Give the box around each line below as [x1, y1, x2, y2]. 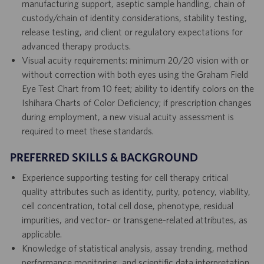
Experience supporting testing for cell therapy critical [21, 172, 228, 183]
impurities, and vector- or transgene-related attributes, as [21, 214, 247, 226]
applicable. [21, 229, 62, 240]
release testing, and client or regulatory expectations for [21, 27, 243, 38]
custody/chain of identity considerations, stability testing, [21, 12, 247, 24]
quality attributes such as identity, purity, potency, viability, [21, 186, 250, 197]
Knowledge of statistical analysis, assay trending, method [21, 243, 247, 254]
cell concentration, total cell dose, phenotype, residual [21, 200, 233, 212]
